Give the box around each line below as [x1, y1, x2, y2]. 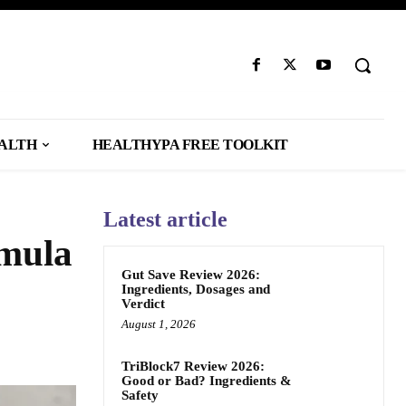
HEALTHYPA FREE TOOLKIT [92, 137, 288, 152]
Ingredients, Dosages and [121, 282, 270, 296]
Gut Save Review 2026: [121, 267, 260, 282]
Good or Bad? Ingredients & [121, 373, 292, 388]
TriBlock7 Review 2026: [121, 359, 265, 373]
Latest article [103, 208, 227, 231]
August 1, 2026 [121, 317, 196, 331]
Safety [121, 388, 159, 402]
